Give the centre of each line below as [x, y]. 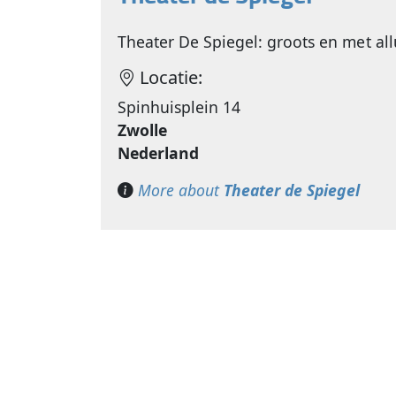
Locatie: [169, 78]
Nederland [159, 153]
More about [181, 190]
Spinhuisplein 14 [179, 107]
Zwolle [143, 130]
